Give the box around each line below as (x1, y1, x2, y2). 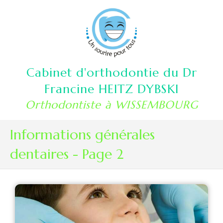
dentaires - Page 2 (10, 145, 123, 163)
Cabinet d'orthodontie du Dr (26, 65, 197, 80)
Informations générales (10, 126, 155, 143)
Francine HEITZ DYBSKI (44, 82, 179, 97)
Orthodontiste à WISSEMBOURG (25, 98, 198, 111)
